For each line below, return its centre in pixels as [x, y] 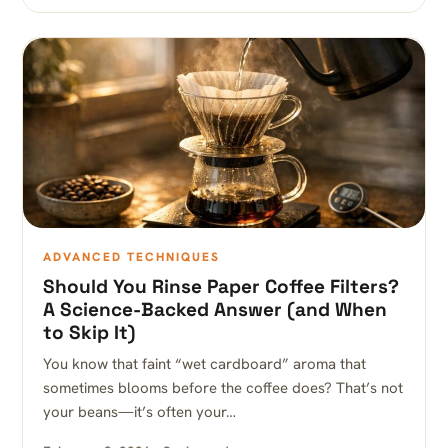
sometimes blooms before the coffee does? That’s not [223, 388]
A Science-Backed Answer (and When [215, 309]
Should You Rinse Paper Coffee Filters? [221, 286]
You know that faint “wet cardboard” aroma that [204, 364]
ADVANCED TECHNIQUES [131, 257]
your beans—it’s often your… [139, 412]
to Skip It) [89, 332]
